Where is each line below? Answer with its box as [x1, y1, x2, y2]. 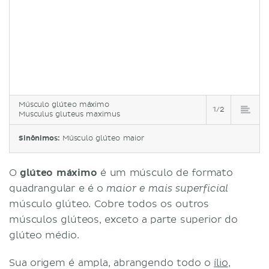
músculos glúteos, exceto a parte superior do [9, 213, 238, 226]
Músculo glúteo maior [62, 133, 145, 143]
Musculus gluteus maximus [19, 109, 120, 119]
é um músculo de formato [97, 166, 233, 179]
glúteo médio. [9, 229, 79, 241]
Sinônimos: [19, 133, 62, 143]
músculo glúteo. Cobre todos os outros [9, 198, 210, 210]
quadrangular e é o [9, 182, 107, 195]
